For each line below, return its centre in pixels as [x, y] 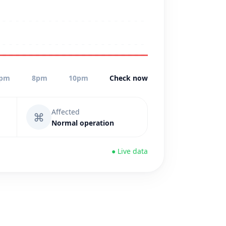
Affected [66, 111]
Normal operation [83, 123]
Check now [128, 78]
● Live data [130, 151]
